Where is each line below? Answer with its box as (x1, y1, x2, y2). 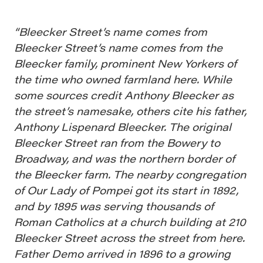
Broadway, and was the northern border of (14, 151, 235, 166)
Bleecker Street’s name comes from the (14, 40, 222, 55)
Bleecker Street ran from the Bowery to (14, 135, 220, 150)
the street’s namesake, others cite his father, (14, 103, 247, 119)
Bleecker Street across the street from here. (14, 230, 245, 245)
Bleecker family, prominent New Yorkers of (14, 56, 237, 71)
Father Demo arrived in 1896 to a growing (14, 246, 231, 261)
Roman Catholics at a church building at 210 (14, 214, 246, 230)
